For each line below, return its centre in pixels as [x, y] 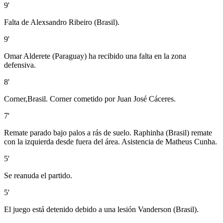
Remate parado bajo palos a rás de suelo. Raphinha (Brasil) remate [108, 132]
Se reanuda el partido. [38, 175]
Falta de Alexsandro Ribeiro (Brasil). [62, 22]
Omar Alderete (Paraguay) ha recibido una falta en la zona [95, 56]
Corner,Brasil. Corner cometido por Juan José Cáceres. [90, 99]
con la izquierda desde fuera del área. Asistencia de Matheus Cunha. [111, 141]
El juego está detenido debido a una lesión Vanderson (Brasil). [101, 209]
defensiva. [20, 65]
